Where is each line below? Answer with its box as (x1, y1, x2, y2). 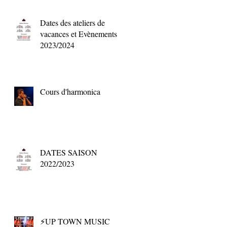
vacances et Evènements (40, 28, 117, 39)
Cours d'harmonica (40, 86, 100, 97)
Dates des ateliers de (40, 17, 105, 28)
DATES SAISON (40, 146, 97, 158)
